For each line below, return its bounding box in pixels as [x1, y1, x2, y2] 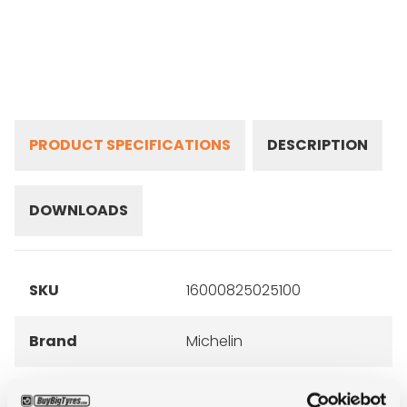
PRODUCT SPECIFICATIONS [29, 134, 231, 155]
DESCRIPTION [267, 134, 368, 155]
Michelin [186, 331, 243, 352]
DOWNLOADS [29, 200, 128, 221]
